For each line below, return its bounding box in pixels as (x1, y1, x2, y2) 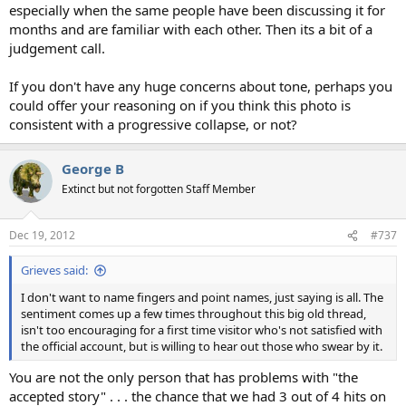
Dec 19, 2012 (9, 227, 75, 244)
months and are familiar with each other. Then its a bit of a (9, 19, 372, 38)
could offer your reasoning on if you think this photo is (9, 95, 351, 114)
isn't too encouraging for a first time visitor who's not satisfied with (21, 322, 382, 339)
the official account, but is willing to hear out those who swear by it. (21, 338, 382, 355)
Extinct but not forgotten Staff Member (62, 180, 256, 197)
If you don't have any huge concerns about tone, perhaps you (9, 76, 392, 95)
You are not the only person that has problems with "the (9, 367, 358, 386)
